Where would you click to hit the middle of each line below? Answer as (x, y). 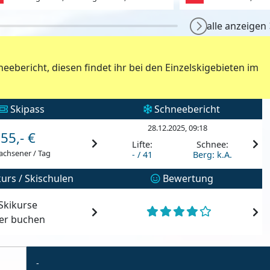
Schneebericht (186, 109)
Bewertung (187, 179)
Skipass (26, 109)
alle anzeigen (236, 26)
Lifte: (142, 145)
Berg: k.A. (213, 155)
